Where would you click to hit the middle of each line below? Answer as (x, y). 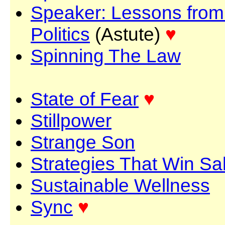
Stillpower (71, 121)
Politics (60, 34)
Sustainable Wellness (120, 185)
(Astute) (128, 34)
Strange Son (83, 142)
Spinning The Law (106, 56)
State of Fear (85, 99)
